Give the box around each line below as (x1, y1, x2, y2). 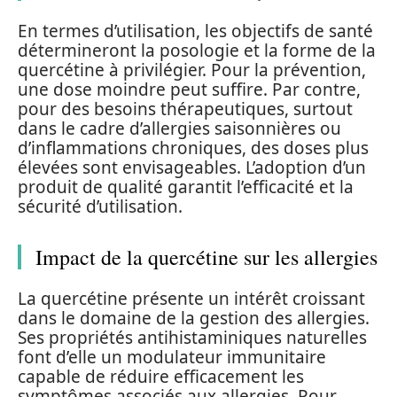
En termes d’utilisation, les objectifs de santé (18, 19, 373, 43)
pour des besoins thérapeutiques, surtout (18, 97, 353, 121)
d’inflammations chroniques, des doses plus (18, 136, 369, 160)
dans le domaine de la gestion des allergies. (18, 307, 370, 330)
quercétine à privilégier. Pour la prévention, (18, 58, 366, 82)
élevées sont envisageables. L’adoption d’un (18, 155, 366, 179)
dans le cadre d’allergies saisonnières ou (18, 116, 341, 140)
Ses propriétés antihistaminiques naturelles (18, 326, 367, 349)
